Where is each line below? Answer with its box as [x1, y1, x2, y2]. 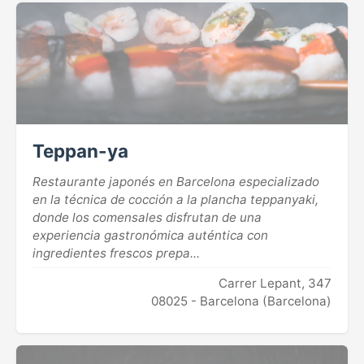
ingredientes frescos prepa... [32, 245, 200, 261]
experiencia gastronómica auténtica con [32, 227, 268, 243]
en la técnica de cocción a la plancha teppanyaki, [32, 191, 318, 207]
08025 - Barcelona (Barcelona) [151, 292, 331, 309]
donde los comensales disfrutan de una [32, 209, 262, 225]
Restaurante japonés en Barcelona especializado [32, 173, 319, 189]
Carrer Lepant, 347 [219, 275, 331, 291]
